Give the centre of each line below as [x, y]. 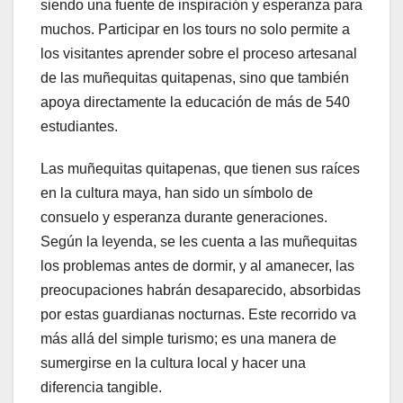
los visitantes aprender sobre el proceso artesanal [199, 54]
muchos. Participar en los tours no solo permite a [195, 30]
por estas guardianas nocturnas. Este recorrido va [198, 315]
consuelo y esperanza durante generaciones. [184, 218]
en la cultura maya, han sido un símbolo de [177, 193]
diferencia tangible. [101, 388]
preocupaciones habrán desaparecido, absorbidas [201, 291]
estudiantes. [79, 127]
